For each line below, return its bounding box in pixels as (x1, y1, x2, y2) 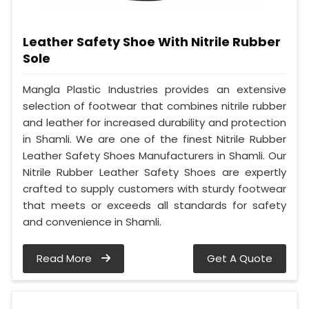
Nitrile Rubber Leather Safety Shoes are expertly (23, 165, 286, 180)
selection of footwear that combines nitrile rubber (23, 99, 286, 114)
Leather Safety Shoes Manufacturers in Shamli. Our (23, 148, 286, 163)
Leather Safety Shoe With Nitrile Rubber (23, 33, 281, 51)
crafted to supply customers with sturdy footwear (23, 181, 286, 197)
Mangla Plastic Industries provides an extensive (23, 82, 286, 97)
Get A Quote (207, 251, 272, 266)
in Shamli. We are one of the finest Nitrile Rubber (23, 132, 286, 147)
